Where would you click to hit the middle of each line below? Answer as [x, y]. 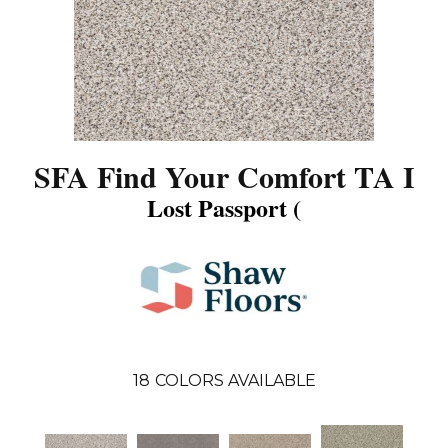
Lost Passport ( [224, 207]
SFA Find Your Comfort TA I [224, 175]
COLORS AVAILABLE [235, 380]
